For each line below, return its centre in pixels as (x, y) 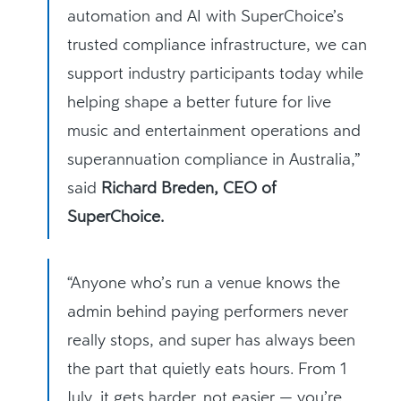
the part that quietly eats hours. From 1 (207, 368)
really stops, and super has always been (212, 339)
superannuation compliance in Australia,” (214, 158)
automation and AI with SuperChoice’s (206, 15)
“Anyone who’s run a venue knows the (204, 282)
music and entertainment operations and (214, 129)
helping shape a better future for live (200, 101)
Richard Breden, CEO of (187, 187)
